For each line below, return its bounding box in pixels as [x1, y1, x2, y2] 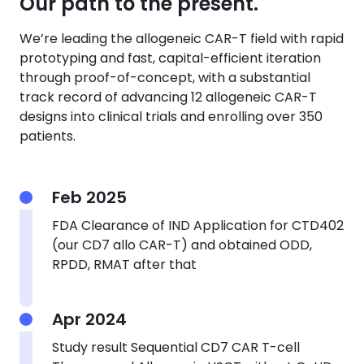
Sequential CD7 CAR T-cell [131, 337, 300, 357]
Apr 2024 [52, 307, 127, 331]
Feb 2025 [52, 185, 127, 209]
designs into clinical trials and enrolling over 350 [19, 106, 323, 126]
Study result [52, 337, 131, 357]
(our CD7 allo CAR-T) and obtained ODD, [52, 235, 312, 254]
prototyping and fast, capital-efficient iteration [19, 48, 321, 67]
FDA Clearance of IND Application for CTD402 [52, 215, 344, 235]
